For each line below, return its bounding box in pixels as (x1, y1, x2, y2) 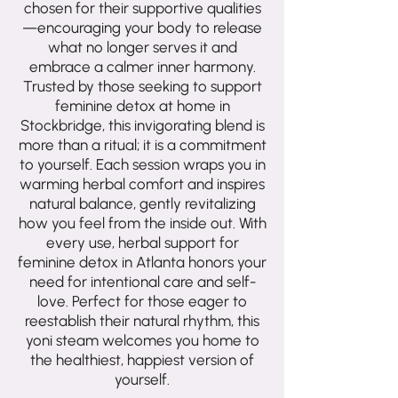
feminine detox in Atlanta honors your (18, 253, 267, 272)
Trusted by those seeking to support (22, 77, 262, 96)
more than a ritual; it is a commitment (18, 136, 267, 155)
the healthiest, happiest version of (30, 351, 254, 370)
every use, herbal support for (45, 234, 239, 252)
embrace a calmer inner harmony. (28, 58, 256, 76)
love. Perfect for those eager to (37, 292, 247, 311)
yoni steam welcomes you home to (25, 331, 259, 350)
